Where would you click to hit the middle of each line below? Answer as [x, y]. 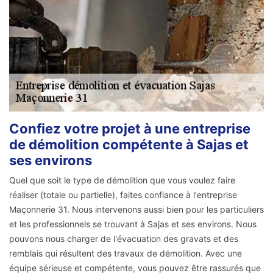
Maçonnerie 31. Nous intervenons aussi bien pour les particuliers [136, 210]
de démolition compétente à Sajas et [129, 145]
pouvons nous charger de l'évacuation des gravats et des [124, 239]
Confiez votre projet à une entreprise [130, 129]
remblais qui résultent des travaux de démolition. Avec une [126, 253]
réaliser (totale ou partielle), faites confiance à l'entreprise [123, 195]
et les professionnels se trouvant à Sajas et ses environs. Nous [133, 224]
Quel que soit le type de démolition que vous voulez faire [122, 180]
